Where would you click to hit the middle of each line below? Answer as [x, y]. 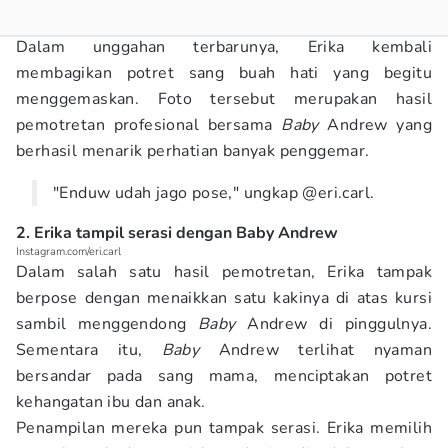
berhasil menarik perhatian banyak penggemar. [193, 151]
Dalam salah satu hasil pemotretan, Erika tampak [224, 272]
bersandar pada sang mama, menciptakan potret [224, 376]
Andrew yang [375, 125]
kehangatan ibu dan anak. [113, 402]
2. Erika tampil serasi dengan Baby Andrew [177, 233]
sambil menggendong [107, 324]
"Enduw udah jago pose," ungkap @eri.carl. [214, 193]
